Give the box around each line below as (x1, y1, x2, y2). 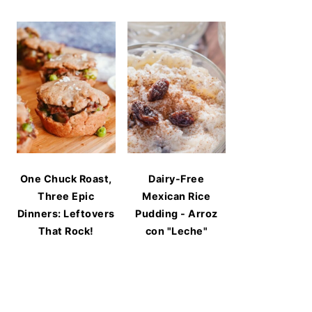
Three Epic (38, 189, 95, 202)
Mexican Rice (142, 189, 211, 202)
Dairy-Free (148, 172, 205, 185)
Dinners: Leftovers (17, 207, 115, 219)
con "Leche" (145, 224, 208, 237)
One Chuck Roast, (19, 172, 112, 185)
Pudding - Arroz (135, 207, 218, 219)
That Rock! (38, 224, 94, 237)
